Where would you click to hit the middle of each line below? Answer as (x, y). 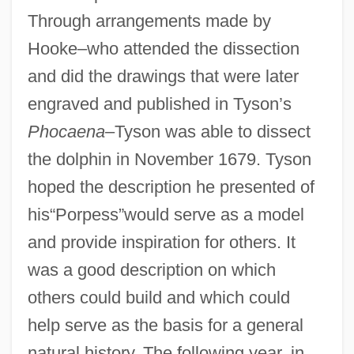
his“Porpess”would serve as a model (166, 214)
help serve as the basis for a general (165, 325)
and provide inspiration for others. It (161, 242)
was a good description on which (151, 269)
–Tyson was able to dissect (207, 131)
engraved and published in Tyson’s (159, 104)
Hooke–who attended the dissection (163, 48)
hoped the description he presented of (171, 186)
